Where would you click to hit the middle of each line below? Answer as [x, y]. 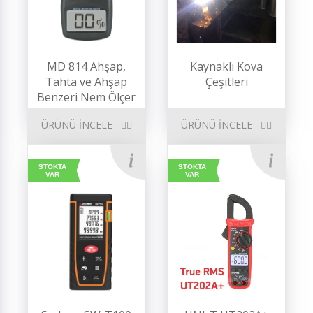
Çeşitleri [226, 82]
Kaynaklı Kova [226, 67]
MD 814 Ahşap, [87, 67]
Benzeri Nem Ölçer [87, 97]
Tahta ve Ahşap [87, 82]
